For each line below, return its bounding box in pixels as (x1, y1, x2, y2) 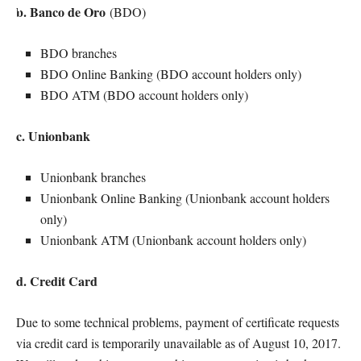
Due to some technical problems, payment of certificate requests (16, 313, 339, 330)
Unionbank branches (40, 168, 146, 185)
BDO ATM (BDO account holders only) (40, 86, 248, 103)
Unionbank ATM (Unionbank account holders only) (40, 231, 306, 248)
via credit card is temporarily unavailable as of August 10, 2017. (16, 334, 341, 351)
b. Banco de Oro (16, 2, 106, 21)
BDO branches (40, 44, 117, 61)
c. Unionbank (16, 127, 94, 145)
